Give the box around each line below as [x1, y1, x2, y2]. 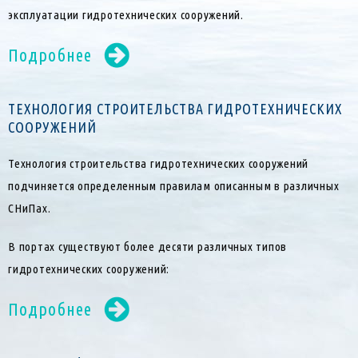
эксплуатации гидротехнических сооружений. [8, 8, 244, 22]
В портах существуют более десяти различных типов [8, 240, 287, 254]
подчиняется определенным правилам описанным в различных [8, 179, 340, 193]
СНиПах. [8, 201, 51, 216]
